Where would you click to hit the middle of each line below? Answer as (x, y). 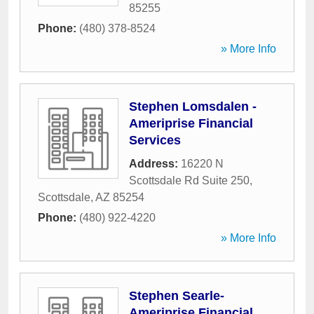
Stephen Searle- (177, 296)
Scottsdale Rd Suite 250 (189, 180)
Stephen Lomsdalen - (193, 107)
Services (155, 140)
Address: (155, 164)
